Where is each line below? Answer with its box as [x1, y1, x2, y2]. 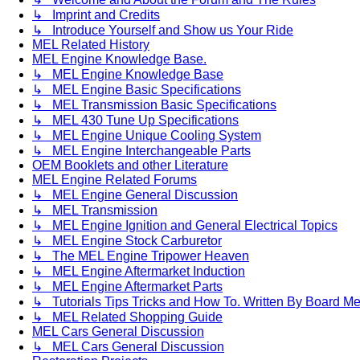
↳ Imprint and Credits [32, 8, 160, 22]
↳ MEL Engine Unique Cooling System [32, 129, 261, 143]
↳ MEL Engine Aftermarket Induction [32, 264, 245, 279]
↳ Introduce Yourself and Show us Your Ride [32, 23, 293, 38]
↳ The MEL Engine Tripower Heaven [32, 249, 249, 264]
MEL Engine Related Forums [32, 173, 197, 187]
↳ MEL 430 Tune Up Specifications [32, 113, 239, 128]
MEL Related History [32, 38, 149, 52]
